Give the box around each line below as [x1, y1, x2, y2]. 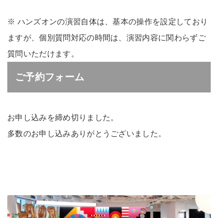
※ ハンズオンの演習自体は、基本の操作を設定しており [7, 18, 208, 26]
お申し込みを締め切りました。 [7, 113, 119, 122]
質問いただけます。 [7, 50, 79, 58]
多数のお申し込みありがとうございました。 [7, 129, 166, 138]
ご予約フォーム [15, 72, 85, 83]
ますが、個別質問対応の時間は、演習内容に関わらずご [7, 34, 206, 42]
